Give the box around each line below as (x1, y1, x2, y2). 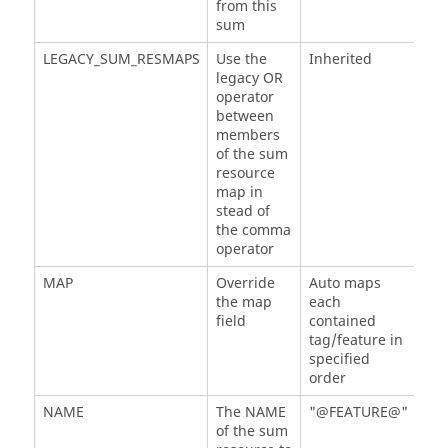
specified (308, 349, 370, 371)
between (215, 106, 274, 128)
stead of (215, 201, 270, 223)
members (215, 125, 280, 147)
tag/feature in (308, 330, 403, 352)
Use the (215, 49, 267, 71)
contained (308, 311, 376, 333)
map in (215, 182, 263, 204)
